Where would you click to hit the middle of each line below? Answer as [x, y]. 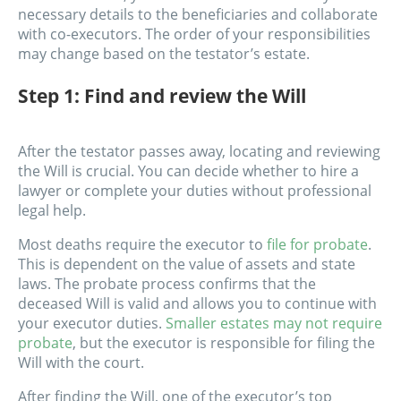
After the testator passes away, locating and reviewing [199, 152]
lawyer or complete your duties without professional [195, 191]
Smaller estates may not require [274, 324]
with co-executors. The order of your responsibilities [194, 34]
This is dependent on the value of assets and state [187, 264]
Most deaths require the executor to [142, 245]
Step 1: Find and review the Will [162, 96]
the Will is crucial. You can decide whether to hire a [188, 171]
